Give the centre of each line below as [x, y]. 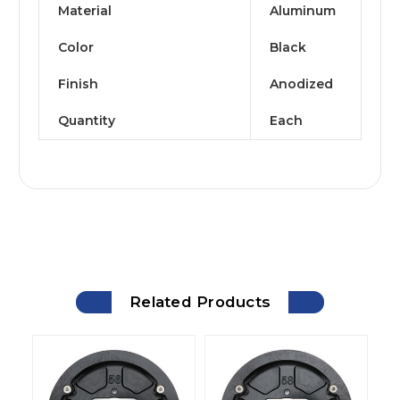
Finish [78, 84]
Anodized [301, 84]
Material [85, 11]
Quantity [87, 121]
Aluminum [303, 11]
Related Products [200, 302]
